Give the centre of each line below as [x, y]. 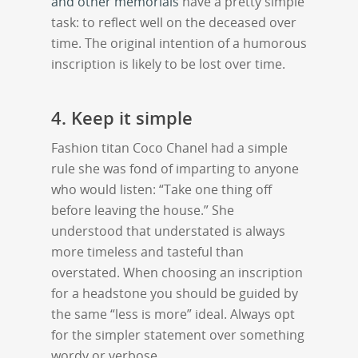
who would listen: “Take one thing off [161, 189]
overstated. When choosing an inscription [177, 272]
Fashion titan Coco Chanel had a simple [169, 147]
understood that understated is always [168, 231]
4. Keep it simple [122, 117]
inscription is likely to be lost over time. [168, 64]
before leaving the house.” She [143, 210]
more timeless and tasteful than [147, 251]
